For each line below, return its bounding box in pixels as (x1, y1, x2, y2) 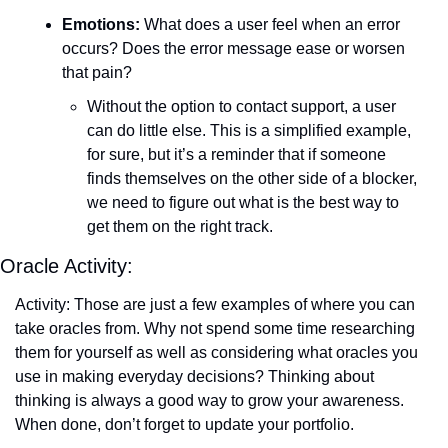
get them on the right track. (87, 218, 273, 236)
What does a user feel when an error (140, 16, 400, 34)
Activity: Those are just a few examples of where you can (15, 296, 415, 314)
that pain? (62, 64, 132, 82)
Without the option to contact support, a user (87, 98, 396, 116)
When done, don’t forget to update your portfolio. (15, 416, 354, 434)
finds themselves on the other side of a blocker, (87, 170, 417, 188)
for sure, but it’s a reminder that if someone (87, 146, 386, 164)
